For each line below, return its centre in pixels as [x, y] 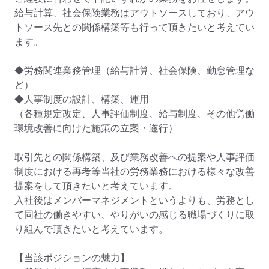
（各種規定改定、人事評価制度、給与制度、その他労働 [134, 114]
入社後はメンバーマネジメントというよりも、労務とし [134, 200]
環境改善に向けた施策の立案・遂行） [96, 128]
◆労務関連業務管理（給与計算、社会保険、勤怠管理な [134, 71]
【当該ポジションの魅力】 [72, 258]
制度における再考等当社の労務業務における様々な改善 [134, 171]
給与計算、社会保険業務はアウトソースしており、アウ [134, 13]
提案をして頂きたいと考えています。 [96, 186]
